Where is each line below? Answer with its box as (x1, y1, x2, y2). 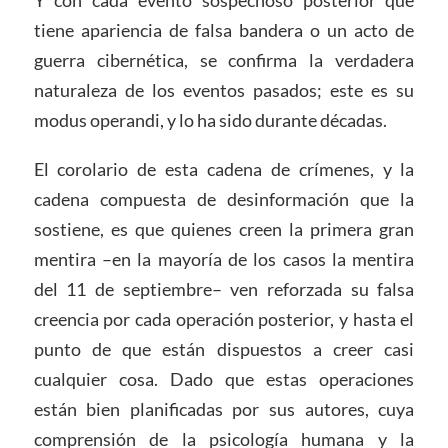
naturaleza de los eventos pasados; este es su (33, 78, 415, 101)
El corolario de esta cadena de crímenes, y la (33, 158, 415, 181)
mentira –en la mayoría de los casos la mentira (33, 248, 415, 271)
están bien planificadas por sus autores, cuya (33, 398, 415, 421)
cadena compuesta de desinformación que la (33, 188, 415, 211)
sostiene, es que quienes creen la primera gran (33, 218, 415, 241)
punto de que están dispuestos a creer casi (33, 338, 415, 361)
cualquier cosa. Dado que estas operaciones (33, 368, 415, 391)
